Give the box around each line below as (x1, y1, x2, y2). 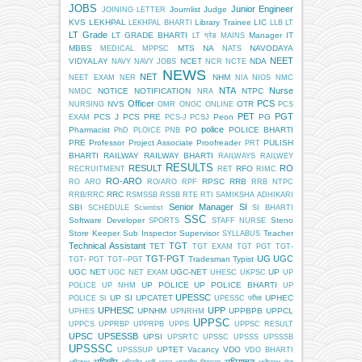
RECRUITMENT (69, 164, 125, 173)
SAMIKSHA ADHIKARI (216, 190, 293, 199)
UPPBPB (228, 305, 263, 315)
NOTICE (98, 86, 129, 95)
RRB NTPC (251, 177, 293, 186)
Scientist (134, 203, 164, 212)
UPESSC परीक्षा (214, 293, 263, 302)
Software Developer (69, 215, 145, 225)
